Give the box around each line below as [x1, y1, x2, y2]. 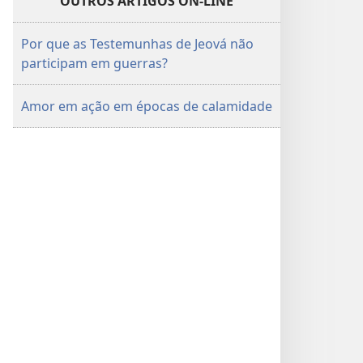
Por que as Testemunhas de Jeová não [21, 35, 254, 53]
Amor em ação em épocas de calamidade [21, 97, 272, 115]
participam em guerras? [21, 54, 168, 72]
